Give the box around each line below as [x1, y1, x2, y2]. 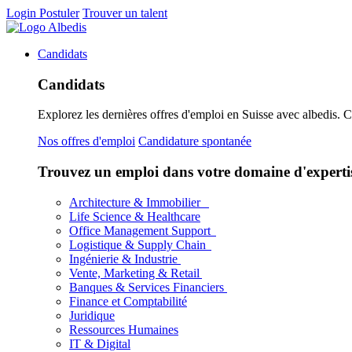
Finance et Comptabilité [69, 294, 187, 308]
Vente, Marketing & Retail [69, 266, 202, 280]
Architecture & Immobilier [69, 195, 209, 209]
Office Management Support [69, 223, 216, 237]
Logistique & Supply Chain [69, 237, 211, 251]
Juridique [69, 308, 115, 322]
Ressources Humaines [69, 322, 178, 336]
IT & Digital [69, 336, 130, 350]
